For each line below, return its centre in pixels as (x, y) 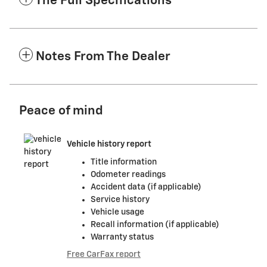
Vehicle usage (117, 212)
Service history (120, 199)
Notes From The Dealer (103, 57)
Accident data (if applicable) (146, 187)
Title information (124, 162)
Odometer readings (128, 174)
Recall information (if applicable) (155, 224)
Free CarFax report (104, 254)
